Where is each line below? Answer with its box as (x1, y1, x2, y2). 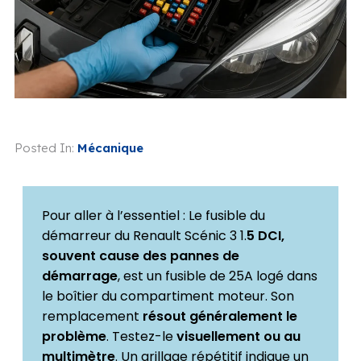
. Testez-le (106, 326, 176, 346)
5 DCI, (246, 226, 284, 245)
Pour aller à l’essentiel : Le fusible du (41, 205, 265, 225)
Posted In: (14, 139, 74, 156)
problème (41, 326, 106, 346)
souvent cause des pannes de (41, 246, 239, 265)
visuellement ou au (176, 326, 301, 346)
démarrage (41, 266, 118, 285)
